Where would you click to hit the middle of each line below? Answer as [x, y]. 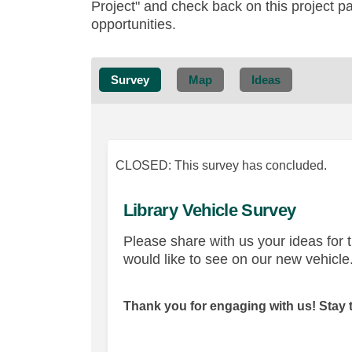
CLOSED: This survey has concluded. [221, 165]
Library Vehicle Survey [209, 210]
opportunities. [133, 24]
